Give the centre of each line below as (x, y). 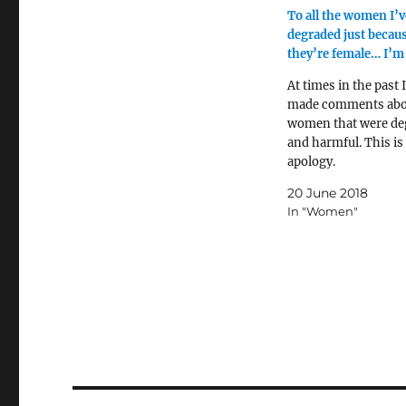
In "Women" (322, 212)
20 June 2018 (327, 193)
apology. (311, 162)
